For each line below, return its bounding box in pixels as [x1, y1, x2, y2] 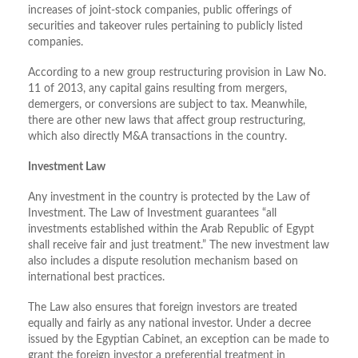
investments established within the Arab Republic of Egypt [28, 224, 314, 236]
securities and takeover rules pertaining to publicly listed [28, 21, 303, 33]
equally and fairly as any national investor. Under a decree [28, 318, 311, 330]
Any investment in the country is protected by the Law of [28, 192, 310, 204]
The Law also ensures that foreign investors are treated [28, 302, 297, 314]
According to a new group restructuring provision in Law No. [28, 67, 326, 79]
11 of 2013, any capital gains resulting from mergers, [28, 83, 287, 95]
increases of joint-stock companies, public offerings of [28, 5, 292, 17]
